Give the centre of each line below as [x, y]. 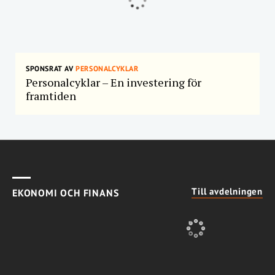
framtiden [51, 95]
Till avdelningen [227, 191]
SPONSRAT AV [50, 68]
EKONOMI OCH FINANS [66, 192]
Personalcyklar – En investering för [114, 82]
